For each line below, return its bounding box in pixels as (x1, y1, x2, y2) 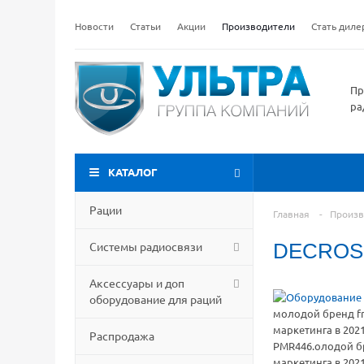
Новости (75, 19, 114, 32)
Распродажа (89, 328, 154, 343)
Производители (222, 19, 295, 32)
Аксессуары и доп (89, 275, 184, 290)
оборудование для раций (89, 292, 222, 306)
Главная (273, 207, 310, 220)
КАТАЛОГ (108, 165, 158, 179)
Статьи (130, 19, 161, 32)
